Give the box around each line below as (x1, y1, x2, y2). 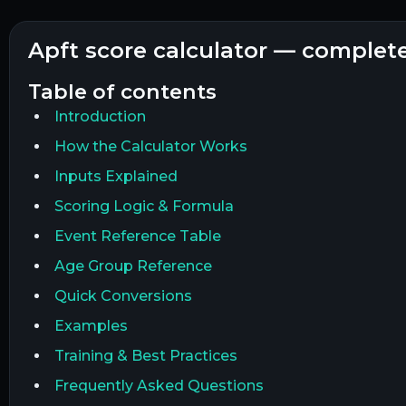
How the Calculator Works (53, 138, 247, 156)
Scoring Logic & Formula (53, 198, 234, 216)
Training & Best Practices (53, 347, 237, 365)
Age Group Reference (53, 257, 212, 275)
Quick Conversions (53, 287, 192, 305)
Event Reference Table (53, 227, 221, 246)
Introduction (53, 108, 146, 126)
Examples (53, 317, 128, 335)
